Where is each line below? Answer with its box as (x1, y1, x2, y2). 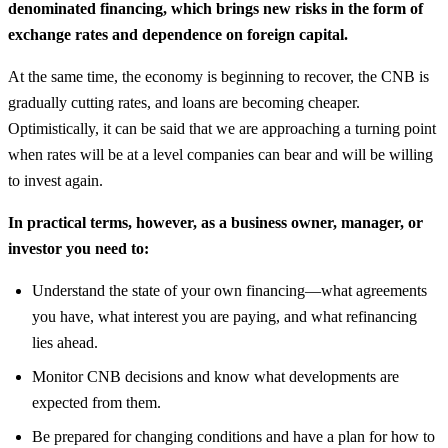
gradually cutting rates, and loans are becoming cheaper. (8, 93, 360, 111)
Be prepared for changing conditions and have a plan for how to (32, 427, 435, 445)
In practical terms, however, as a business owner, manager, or (8, 213, 423, 231)
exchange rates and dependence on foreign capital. (8, 25, 348, 43)
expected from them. (32, 393, 161, 411)
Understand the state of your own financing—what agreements (32, 281, 427, 299)
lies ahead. (32, 333, 98, 351)
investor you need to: (8, 239, 149, 257)
